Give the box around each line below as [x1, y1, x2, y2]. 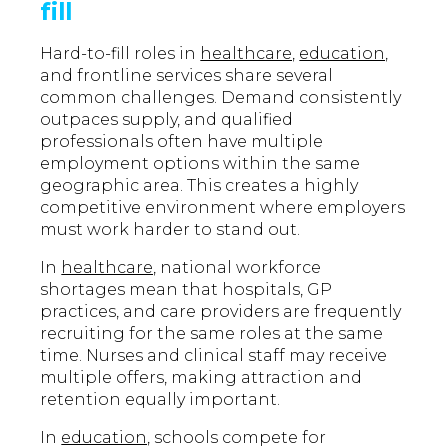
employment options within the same [40, 154, 361, 174]
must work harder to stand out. [40, 220, 301, 240]
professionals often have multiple [40, 132, 324, 152]
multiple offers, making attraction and [40, 368, 363, 388]
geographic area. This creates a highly [40, 176, 359, 196]
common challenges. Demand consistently [40, 88, 402, 108]
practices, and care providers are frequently [40, 302, 402, 322]
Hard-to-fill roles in [40, 44, 201, 64]
